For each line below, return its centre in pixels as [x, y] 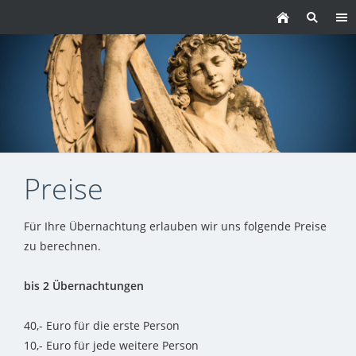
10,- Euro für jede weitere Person [111, 346]
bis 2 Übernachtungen [84, 286]
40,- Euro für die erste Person [102, 326]
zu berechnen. [62, 246]
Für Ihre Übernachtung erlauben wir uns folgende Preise [175, 226]
